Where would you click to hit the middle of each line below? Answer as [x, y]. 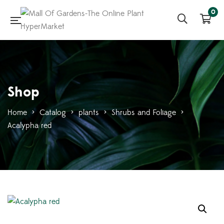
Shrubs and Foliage [144, 112]
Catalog [53, 112]
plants [89, 112]
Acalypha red [29, 125]
